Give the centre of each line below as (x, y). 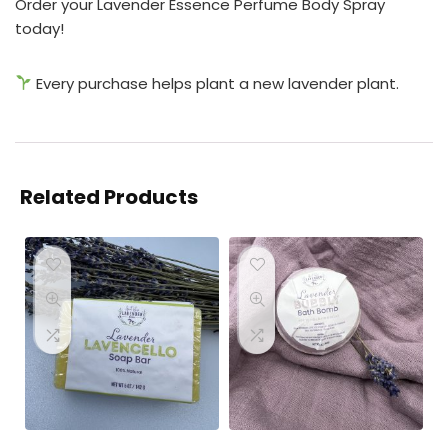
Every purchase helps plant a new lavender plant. (216, 83)
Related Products (109, 196)
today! (39, 28)
